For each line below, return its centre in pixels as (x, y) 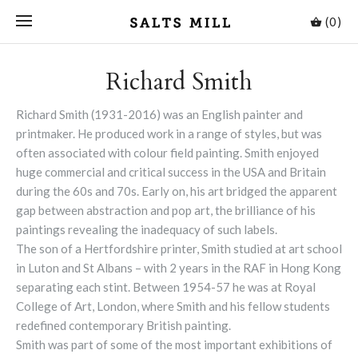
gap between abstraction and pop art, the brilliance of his (166, 211)
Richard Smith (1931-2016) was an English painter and (159, 115)
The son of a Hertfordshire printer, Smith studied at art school (179, 249)
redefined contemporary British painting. (123, 326)
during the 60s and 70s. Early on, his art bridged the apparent (177, 191)
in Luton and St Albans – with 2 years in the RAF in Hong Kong (179, 268)
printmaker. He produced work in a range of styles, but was (169, 134)
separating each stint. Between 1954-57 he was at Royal (166, 287)
